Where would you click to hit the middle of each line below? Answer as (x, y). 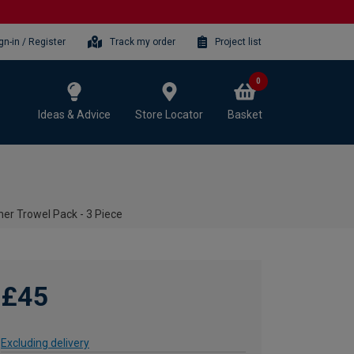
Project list (238, 41)
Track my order (143, 41)
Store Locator (169, 114)
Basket (245, 114)
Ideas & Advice (74, 114)
